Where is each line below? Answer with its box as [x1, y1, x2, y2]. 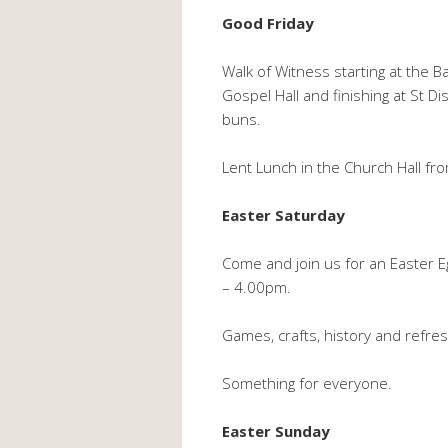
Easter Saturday [222, 205, 345, 225]
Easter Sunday [222, 421, 330, 441]
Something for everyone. [222, 373, 392, 393]
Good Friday [222, 13, 314, 33]
